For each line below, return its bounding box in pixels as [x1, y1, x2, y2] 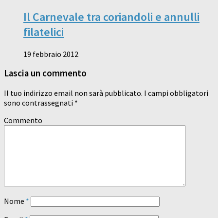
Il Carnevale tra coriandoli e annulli [23, 9, 200, 24]
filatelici [23, 24, 64, 39]
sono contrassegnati [4, 98, 74, 108]
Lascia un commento [4, 68, 87, 79]
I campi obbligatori [143, 88, 208, 98]
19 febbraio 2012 [23, 49, 78, 59]
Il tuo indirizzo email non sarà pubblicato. [4, 88, 143, 98]
